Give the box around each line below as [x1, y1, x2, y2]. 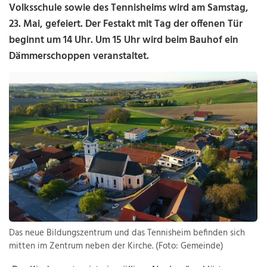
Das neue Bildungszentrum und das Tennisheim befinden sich [9, 226, 246, 241]
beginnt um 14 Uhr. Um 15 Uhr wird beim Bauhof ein [9, 32, 239, 48]
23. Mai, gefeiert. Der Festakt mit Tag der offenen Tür [9, 16, 243, 32]
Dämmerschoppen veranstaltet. [9, 48, 150, 64]
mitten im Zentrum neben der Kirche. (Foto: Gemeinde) [9, 239, 224, 254]
